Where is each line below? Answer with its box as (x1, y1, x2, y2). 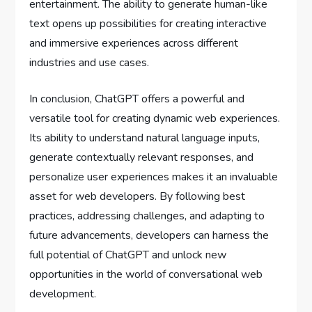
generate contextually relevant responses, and (29, 150, 254, 165)
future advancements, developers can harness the (29, 228, 270, 243)
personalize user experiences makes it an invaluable (29, 169, 279, 185)
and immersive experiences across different (29, 36, 239, 51)
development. (29, 286, 97, 302)
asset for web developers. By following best (29, 189, 246, 204)
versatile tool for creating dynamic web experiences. (29, 111, 281, 126)
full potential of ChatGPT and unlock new (29, 247, 227, 263)
